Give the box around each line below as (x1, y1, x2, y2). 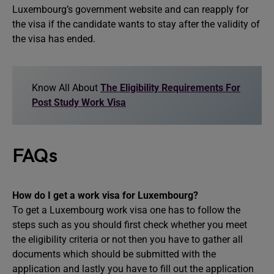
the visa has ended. (12, 33, 95, 45)
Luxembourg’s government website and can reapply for (12, 4, 248, 15)
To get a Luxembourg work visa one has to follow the (12, 204, 240, 216)
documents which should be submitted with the (12, 248, 216, 260)
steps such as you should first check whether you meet (12, 219, 247, 231)
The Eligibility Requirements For (100, 82, 240, 94)
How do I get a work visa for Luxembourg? (12, 190, 198, 201)
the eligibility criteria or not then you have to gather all (12, 234, 243, 245)
